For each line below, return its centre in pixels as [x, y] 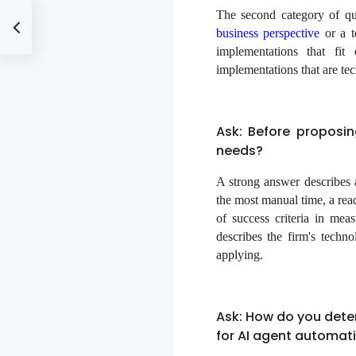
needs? [239, 150]
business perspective [268, 33]
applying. [239, 255]
